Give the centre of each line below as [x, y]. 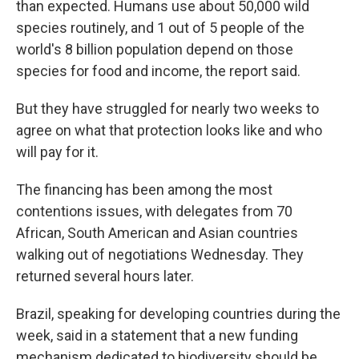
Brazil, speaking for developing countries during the [178, 314]
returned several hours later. [105, 276]
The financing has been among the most [144, 190]
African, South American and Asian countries [157, 233]
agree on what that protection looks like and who [169, 131]
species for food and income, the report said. [158, 71]
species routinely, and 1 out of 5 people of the [160, 28]
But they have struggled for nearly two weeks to [167, 109]
